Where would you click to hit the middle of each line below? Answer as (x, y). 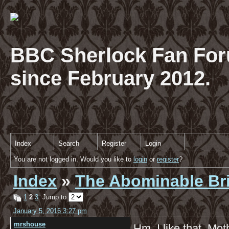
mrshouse (30, 224)
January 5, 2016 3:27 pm (50, 211)
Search (69, 143)
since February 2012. (110, 78)
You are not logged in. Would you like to (74, 159)
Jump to (53, 197)
